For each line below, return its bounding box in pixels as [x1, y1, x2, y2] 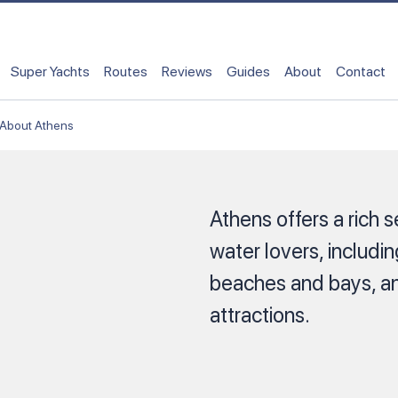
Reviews [162, 62, 212, 80]
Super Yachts [11, 62, 90, 80]
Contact [336, 62, 386, 80]
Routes [104, 62, 147, 80]
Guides [227, 62, 270, 80]
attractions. [210, 302, 310, 328]
